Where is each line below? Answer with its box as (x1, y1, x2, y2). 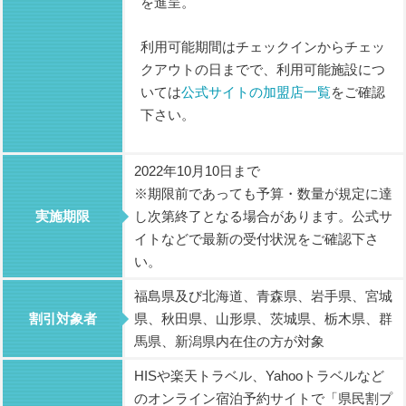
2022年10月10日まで (134, 163, 260, 179)
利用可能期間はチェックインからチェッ (140, 39, 385, 55)
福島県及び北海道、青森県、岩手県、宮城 (134, 288, 392, 304)
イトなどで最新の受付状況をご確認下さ (134, 231, 379, 247)
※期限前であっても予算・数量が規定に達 (134, 186, 392, 202)
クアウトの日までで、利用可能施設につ (140, 62, 385, 78)
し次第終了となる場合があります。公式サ (134, 208, 392, 225)
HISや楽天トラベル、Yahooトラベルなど (134, 368, 384, 384)
